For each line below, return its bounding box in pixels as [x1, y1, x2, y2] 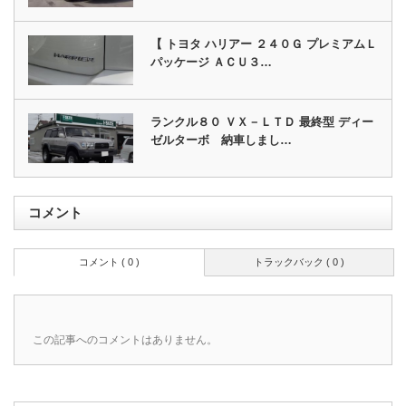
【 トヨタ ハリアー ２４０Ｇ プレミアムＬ [150, 36, 378, 51]
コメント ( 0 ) [79, 256, 140, 267]
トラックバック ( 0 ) [253, 256, 344, 267]
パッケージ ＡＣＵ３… [150, 54, 273, 69]
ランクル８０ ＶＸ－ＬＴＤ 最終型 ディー [150, 114, 374, 129]
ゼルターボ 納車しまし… [150, 132, 293, 147]
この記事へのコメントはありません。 [33, 333, 217, 346]
